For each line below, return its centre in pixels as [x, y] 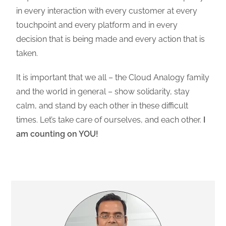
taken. [27, 53]
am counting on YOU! [59, 134]
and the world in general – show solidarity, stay [103, 92]
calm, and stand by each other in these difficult [102, 106]
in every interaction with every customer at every [107, 11]
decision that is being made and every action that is [111, 39]
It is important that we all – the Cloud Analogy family [113, 77]
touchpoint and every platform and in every [97, 25]
